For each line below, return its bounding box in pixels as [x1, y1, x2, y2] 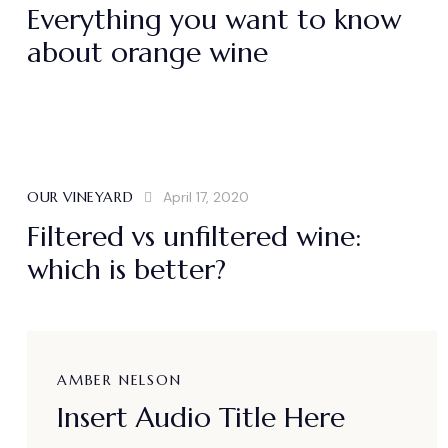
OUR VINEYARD [27, 187, 134, 206]
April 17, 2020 [162, 187, 249, 206]
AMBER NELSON [57, 370, 182, 389]
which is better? [27, 251, 226, 287]
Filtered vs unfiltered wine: [27, 218, 362, 254]
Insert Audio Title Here [57, 399, 345, 435]
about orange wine [27, 34, 268, 70]
